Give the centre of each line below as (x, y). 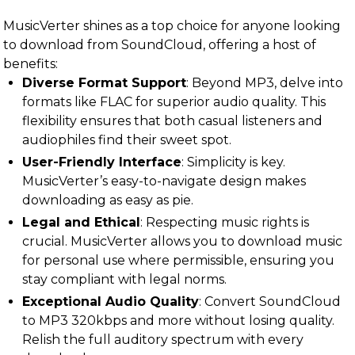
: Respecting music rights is (225, 222)
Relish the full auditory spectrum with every (163, 340)
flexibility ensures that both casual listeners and (172, 121)
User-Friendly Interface (102, 162)
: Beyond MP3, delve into (265, 83)
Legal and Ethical (81, 222)
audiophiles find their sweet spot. (127, 140)
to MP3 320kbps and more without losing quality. (178, 321)
